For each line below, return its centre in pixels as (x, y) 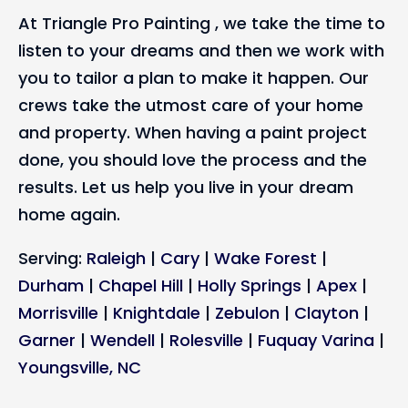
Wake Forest (265, 258)
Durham (51, 285)
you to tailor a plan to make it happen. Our (194, 77)
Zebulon (247, 312)
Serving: (52, 258)
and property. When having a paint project (193, 132)
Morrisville (58, 312)
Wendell (122, 340)
